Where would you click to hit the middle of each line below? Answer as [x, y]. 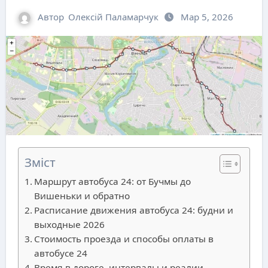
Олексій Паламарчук [113, 17]
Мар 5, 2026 [207, 17]
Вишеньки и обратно [82, 196]
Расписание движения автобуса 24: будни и [133, 210]
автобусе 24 [60, 253]
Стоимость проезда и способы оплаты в [124, 239]
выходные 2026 [69, 225]
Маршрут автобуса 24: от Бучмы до [112, 182]
